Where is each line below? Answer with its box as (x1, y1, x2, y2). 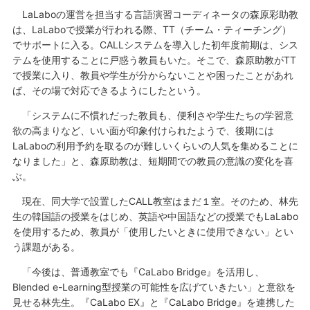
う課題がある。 (12, 241, 80, 253)
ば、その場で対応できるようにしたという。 (12, 84, 206, 97)
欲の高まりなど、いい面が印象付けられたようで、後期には (12, 125, 274, 137)
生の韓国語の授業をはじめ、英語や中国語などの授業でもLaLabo (12, 210, 298, 223)
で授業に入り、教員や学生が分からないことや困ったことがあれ (12, 69, 293, 82)
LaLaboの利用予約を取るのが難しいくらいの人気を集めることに (12, 140, 298, 152)
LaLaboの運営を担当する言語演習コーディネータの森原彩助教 (12, 8, 298, 21)
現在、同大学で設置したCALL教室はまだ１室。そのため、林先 (12, 195, 298, 208)
